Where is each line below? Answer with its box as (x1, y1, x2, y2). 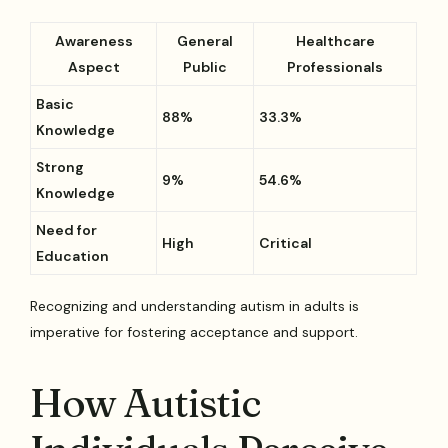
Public (183, 58, 228, 77)
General (177, 32, 234, 51)
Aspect (67, 58, 120, 77)
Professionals (287, 58, 384, 77)
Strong (36, 158, 85, 177)
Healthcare (295, 32, 375, 51)
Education (36, 247, 110, 266)
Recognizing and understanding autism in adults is (30, 297, 360, 316)
